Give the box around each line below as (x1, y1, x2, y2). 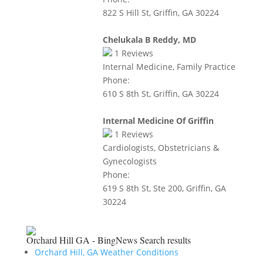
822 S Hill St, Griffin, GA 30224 (102, 7, 219, 18)
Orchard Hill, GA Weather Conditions (34, 247, 178, 258)
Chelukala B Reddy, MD (102, 34, 196, 45)
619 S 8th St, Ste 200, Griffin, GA (102, 183, 226, 194)
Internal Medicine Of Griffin (102, 115, 214, 126)
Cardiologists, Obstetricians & (102, 142, 219, 153)
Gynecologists (102, 156, 157, 167)
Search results (139, 234, 191, 246)
